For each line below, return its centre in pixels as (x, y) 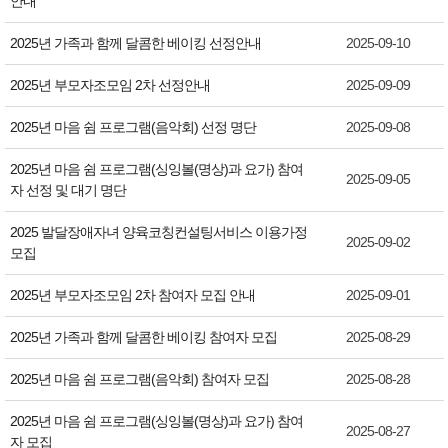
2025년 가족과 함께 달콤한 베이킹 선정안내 (136, 42)
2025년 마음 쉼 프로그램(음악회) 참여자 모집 (140, 378)
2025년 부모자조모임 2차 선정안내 (111, 84)
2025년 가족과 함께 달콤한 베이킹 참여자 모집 (144, 336)
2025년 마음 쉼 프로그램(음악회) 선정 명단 (134, 126)
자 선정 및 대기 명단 (69, 189)
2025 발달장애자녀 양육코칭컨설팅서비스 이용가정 (158, 231)
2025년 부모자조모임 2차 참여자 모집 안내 (133, 294)
